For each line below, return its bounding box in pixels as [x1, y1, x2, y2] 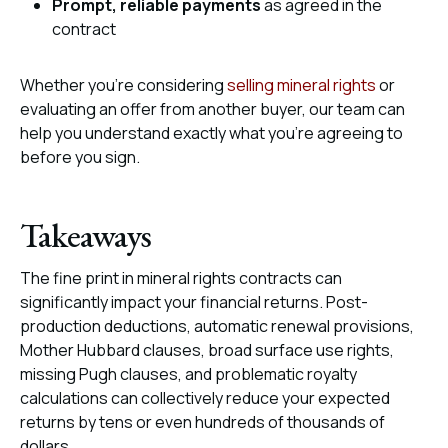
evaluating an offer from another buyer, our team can [20, 98, 405, 120]
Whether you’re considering [20, 74, 224, 96]
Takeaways [20, 213, 151, 257]
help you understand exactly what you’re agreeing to [20, 122, 403, 144]
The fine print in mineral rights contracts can [20, 267, 342, 289]
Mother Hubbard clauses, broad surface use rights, [20, 339, 394, 361]
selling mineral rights [224, 74, 376, 96]
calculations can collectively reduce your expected [20, 387, 390, 409]
